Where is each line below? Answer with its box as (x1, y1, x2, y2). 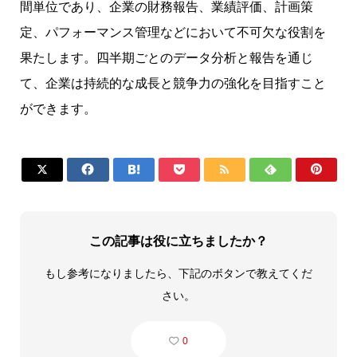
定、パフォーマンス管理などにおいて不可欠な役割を (20, 25, 326, 40)
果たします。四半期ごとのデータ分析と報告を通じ (20, 51, 313, 65)
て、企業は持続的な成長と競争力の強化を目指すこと (20, 76, 326, 91)
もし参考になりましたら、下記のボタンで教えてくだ (45, 266, 312, 280)
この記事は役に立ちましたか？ (89, 234, 268, 249)
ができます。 (20, 102, 96, 116)
